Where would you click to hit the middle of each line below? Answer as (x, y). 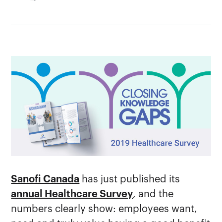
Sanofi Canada (45, 179)
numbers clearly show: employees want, (104, 209)
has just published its (130, 179)
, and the (153, 194)
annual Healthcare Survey (72, 194)
